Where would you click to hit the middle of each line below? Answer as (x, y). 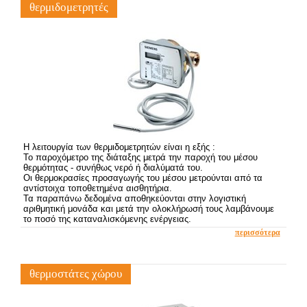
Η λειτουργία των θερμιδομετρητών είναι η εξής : (120, 147)
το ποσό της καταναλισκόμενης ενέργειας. (108, 219)
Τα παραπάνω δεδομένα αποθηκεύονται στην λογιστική (135, 198)
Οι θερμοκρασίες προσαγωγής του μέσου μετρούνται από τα (143, 177)
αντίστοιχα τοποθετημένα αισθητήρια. (98, 188)
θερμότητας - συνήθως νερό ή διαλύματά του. (113, 167)
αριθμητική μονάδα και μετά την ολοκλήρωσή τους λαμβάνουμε (149, 208)
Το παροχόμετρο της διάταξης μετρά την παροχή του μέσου (141, 157)
